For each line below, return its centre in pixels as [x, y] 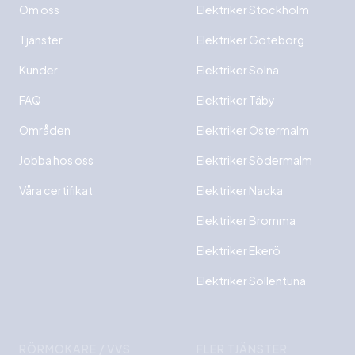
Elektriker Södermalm [254, 160]
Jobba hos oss [56, 160]
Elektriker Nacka [240, 191]
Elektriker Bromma [246, 221]
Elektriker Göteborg [250, 40]
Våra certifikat [56, 191]
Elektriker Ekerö [239, 251]
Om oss [39, 10]
